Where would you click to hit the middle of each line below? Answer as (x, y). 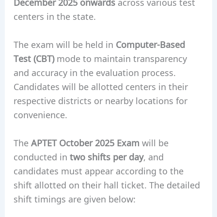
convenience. (40, 115)
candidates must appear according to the (98, 170)
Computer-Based (150, 44)
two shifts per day (106, 156)
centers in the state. (54, 16)
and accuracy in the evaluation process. (94, 72)
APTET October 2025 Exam (85, 142)
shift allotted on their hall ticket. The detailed (107, 184)
